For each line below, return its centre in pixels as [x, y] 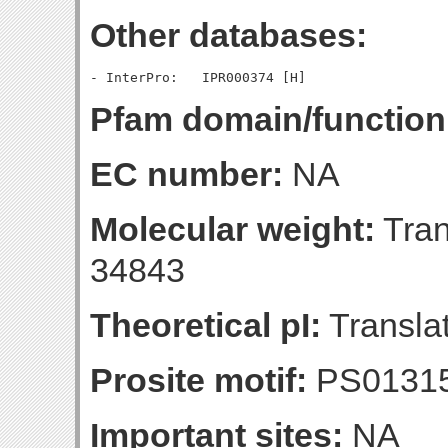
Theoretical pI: [205, 325]
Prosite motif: [198, 380]
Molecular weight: [232, 229]
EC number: [186, 174]
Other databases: [228, 35]
